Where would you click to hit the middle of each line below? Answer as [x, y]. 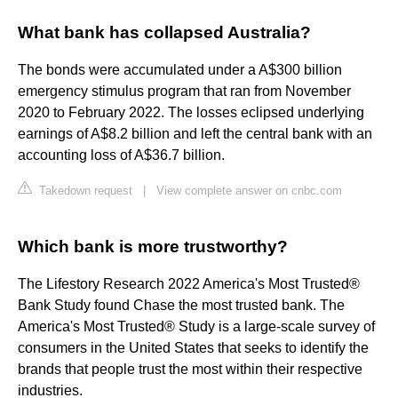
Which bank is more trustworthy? [153, 247]
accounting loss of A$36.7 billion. [121, 155]
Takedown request [84, 191]
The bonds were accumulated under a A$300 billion [180, 70]
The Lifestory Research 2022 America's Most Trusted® [189, 284]
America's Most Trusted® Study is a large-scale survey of [196, 327]
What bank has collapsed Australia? [164, 33]
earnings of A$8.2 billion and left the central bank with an [195, 134]
